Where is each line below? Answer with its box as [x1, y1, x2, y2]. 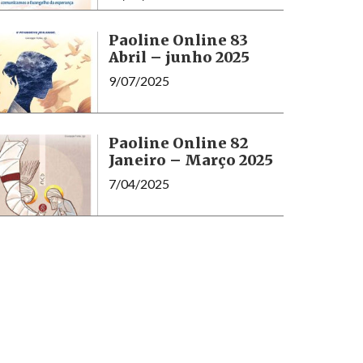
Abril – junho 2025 [108, 47, 250, 66]
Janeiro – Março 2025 [108, 150, 273, 169]
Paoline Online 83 [108, 30, 248, 49]
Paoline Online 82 [108, 133, 248, 152]
